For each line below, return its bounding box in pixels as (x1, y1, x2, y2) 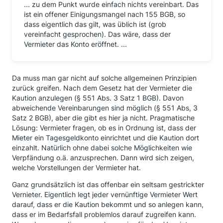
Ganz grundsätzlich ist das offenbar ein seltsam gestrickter (12, 180, 204, 189)
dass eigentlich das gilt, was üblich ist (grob (24, 20, 166, 28)
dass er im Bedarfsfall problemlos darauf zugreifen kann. (12, 210, 196, 219)
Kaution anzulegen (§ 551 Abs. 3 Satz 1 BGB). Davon (12, 94, 184, 102)
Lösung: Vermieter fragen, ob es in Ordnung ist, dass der (12, 123, 196, 132)
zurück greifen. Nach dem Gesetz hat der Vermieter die (12, 84, 192, 92)
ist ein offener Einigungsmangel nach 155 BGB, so (24, 10, 185, 18)
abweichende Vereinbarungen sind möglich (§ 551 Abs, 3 (12, 104, 198, 112)
